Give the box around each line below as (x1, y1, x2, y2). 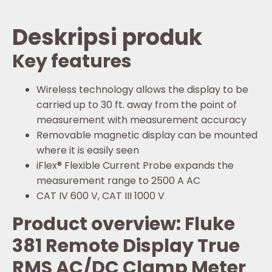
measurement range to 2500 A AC (36, 174, 200, 188)
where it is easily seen (36, 143, 139, 158)
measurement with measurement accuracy (36, 113, 246, 127)
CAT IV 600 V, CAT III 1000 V (36, 189, 165, 203)
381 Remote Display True (12, 233, 240, 259)
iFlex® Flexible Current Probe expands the (36, 158, 234, 173)
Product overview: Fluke (12, 211, 235, 237)
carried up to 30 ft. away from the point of (36, 98, 237, 112)
